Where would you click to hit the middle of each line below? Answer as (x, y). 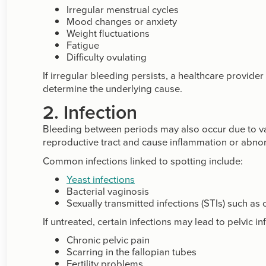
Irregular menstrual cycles (123, 9)
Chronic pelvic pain (108, 240)
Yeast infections (101, 179)
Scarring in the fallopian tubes (132, 251)
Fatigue (83, 45)
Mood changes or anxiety (122, 21)
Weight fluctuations (108, 33)
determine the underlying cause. (113, 88)
